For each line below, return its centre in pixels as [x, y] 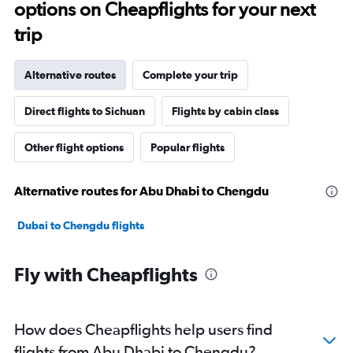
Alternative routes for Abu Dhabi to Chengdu [141, 191]
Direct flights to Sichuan [85, 111]
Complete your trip [190, 75]
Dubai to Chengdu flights [81, 226]
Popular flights [188, 148]
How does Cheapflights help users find [143, 329]
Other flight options [74, 148]
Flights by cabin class [225, 111]
